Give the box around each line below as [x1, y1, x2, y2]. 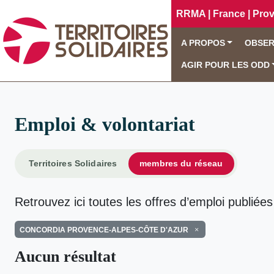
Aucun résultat [15, 248, 116, 266]
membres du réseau [139, 158, 223, 168]
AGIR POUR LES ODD [181, 61, 270, 70]
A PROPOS [181, 39, 225, 48]
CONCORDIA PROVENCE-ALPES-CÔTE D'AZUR [20, 225, 188, 234]
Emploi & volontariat [15, 113, 195, 135]
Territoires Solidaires [29, 158, 117, 168]
